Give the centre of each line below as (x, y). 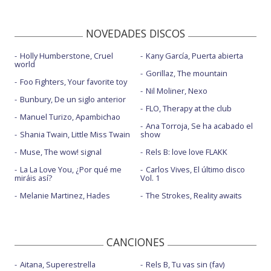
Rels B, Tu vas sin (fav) (185, 264)
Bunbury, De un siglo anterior (73, 99)
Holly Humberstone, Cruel (67, 55)
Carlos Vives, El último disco (195, 169)
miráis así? (33, 178)
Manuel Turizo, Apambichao (70, 116)
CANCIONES (135, 242)
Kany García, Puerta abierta (194, 55)
